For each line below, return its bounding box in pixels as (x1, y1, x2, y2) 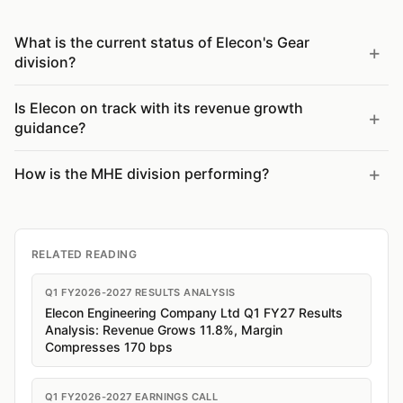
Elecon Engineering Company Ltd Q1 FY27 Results (45, 305, 343, 320)
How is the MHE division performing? (14, 165, 269, 183)
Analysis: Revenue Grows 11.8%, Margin (45, 322, 282, 337)
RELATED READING (31, 247, 137, 261)
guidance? (14, 119, 85, 137)
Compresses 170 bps (45, 339, 173, 354)
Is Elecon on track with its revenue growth (14, 99, 303, 117)
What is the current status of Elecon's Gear (14, 33, 309, 51)
